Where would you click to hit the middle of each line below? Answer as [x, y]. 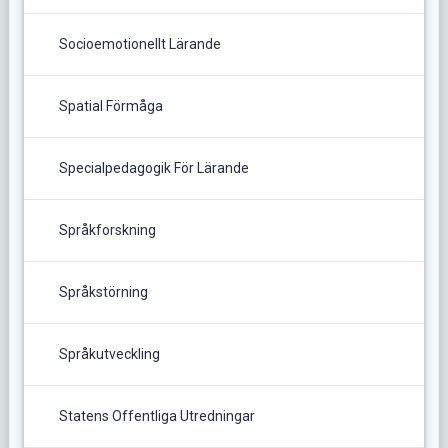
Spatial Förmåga [110, 105]
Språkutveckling [109, 353]
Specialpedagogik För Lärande [153, 167]
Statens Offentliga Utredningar [156, 415]
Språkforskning [107, 229]
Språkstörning [103, 291]
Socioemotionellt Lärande [139, 43]
